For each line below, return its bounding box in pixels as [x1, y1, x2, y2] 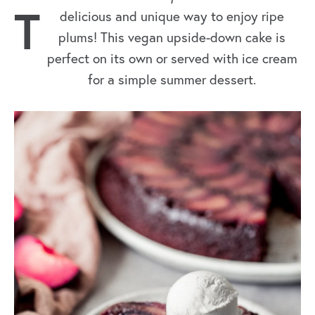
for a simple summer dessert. [88, 70, 256, 89]
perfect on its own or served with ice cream [46, 49, 297, 67]
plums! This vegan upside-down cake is [58, 28, 285, 46]
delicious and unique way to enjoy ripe [60, 7, 284, 25]
